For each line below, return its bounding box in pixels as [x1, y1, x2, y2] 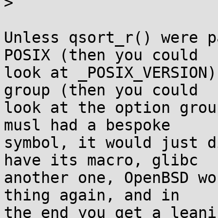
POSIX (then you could [4, 46, 198, 64]
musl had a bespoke [4, 116, 170, 134]
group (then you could [4, 81, 198, 99]
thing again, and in [4, 186, 180, 204]
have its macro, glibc [4, 151, 198, 169]
